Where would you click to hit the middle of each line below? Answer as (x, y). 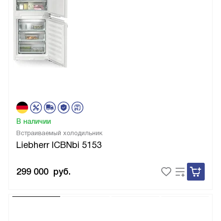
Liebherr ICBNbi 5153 (59, 145)
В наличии (34, 121)
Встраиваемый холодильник (59, 133)
